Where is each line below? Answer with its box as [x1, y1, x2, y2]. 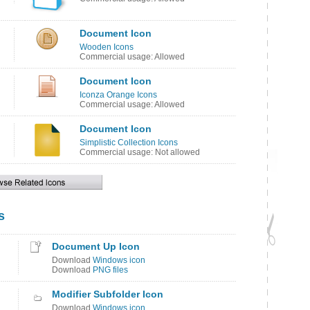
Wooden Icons [80, 42, 134, 52]
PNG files [93, 265, 128, 275]
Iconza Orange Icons [80, 90, 157, 100]
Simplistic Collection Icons [80, 138, 178, 147]
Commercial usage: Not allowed [80, 147, 200, 157]
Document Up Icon [52, 241, 140, 252]
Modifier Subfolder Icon [52, 289, 163, 300]
